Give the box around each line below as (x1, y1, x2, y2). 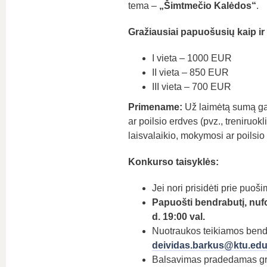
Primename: (128, 102, 182, 112)
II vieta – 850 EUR (151, 67, 229, 77)
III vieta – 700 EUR (151, 82, 231, 92)
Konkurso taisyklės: (128, 157, 219, 167)
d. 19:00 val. (151, 212, 205, 222)
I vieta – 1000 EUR (151, 53, 232, 63)
